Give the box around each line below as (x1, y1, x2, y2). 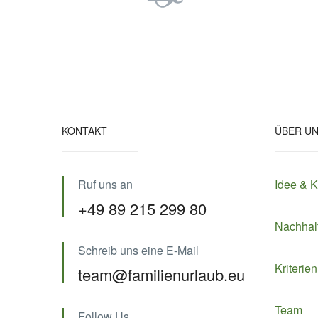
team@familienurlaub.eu (78, 263, 245, 285)
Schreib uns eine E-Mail (78, 242, 199, 258)
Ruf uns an (78, 176, 133, 192)
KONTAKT (62, 124, 107, 138)
